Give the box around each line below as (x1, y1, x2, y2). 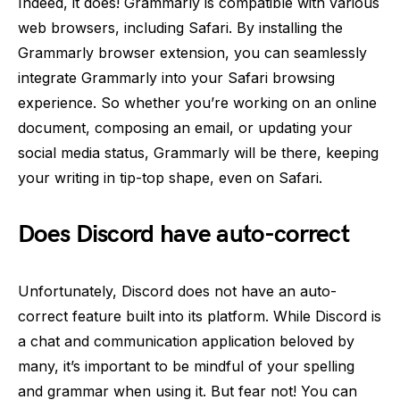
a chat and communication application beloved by (18, 332, 354, 350)
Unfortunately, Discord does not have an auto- (18, 282, 337, 300)
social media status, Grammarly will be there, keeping (18, 144, 379, 162)
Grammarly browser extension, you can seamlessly (18, 44, 367, 62)
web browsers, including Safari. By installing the (18, 19, 343, 37)
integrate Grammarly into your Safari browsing (18, 69, 335, 87)
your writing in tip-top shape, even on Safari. (18, 169, 322, 187)
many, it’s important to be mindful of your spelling (18, 357, 354, 375)
